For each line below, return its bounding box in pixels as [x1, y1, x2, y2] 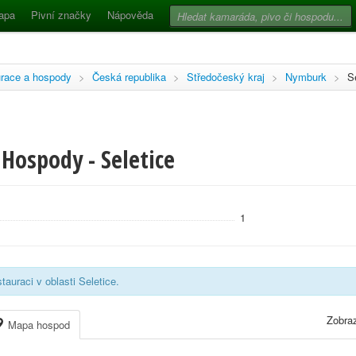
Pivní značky [31, 7, 91, 22]
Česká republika [92, 69, 166, 84]
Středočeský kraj [187, 69, 265, 84]
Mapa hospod [5, 317, 70, 332]
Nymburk [285, 69, 327, 84]
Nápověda [107, 7, 153, 22]
